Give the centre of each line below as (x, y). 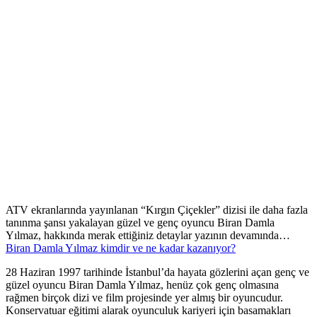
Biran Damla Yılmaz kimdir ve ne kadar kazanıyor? (121, 248)
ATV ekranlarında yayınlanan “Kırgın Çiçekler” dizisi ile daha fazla (157, 210)
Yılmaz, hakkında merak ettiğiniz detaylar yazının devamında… (148, 236)
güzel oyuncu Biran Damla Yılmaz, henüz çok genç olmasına (142, 285)
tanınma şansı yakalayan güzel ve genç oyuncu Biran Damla (140, 223)
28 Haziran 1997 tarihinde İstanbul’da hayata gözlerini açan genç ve (157, 272)
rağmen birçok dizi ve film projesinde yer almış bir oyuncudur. (144, 298)
